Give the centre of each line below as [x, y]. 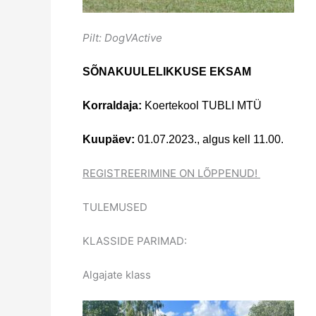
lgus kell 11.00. [246, 139]
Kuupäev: [109, 139]
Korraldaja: [112, 105]
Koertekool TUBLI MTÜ [202, 105]
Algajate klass [117, 274]
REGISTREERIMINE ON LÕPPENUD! [171, 173]
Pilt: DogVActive [122, 37]
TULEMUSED [115, 207]
